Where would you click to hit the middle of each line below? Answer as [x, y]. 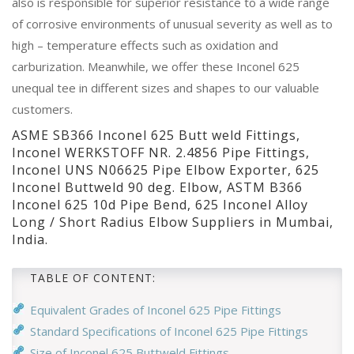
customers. [42, 109]
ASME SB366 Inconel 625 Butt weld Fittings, [156, 135]
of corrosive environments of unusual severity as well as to [172, 23]
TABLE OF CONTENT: [93, 277]
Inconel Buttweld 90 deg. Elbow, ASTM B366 [157, 187]
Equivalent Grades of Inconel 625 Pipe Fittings [156, 309]
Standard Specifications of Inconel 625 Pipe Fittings [169, 331]
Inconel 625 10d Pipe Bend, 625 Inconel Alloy [160, 204]
